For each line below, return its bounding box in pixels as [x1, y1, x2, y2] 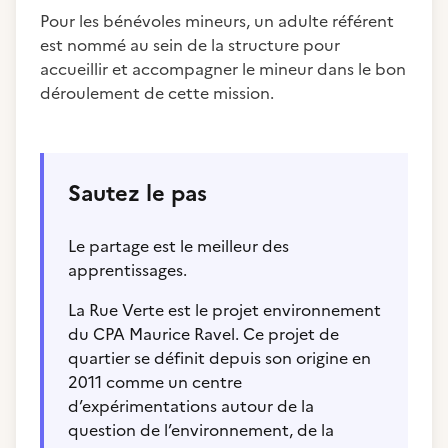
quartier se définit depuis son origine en [68, 346, 371, 370]
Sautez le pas [68, 177, 207, 210]
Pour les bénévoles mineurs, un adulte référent [40, 9, 394, 33]
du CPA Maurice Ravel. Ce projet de [68, 322, 339, 346]
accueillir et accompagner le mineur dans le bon [40, 57, 406, 81]
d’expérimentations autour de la [68, 394, 314, 418]
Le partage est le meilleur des [68, 234, 289, 258]
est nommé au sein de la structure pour [40, 33, 340, 57]
